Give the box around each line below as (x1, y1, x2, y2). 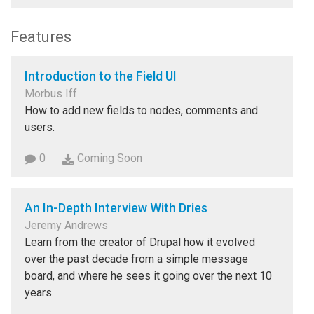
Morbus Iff (25, 86, 77, 100)
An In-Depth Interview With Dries (25, 200, 207, 216)
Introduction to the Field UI (25, 68, 177, 83)
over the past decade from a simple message (25, 252, 248, 266)
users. (25, 120, 55, 134)
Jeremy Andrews (25, 219, 108, 233)
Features (11, 27, 71, 46)
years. (25, 286, 54, 300)
